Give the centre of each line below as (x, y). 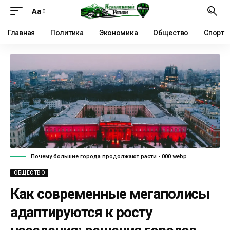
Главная (22, 33)
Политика (67, 33)
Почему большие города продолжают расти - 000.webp (109, 156)
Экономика (118, 33)
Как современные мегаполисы (110, 194)
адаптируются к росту (81, 212)
